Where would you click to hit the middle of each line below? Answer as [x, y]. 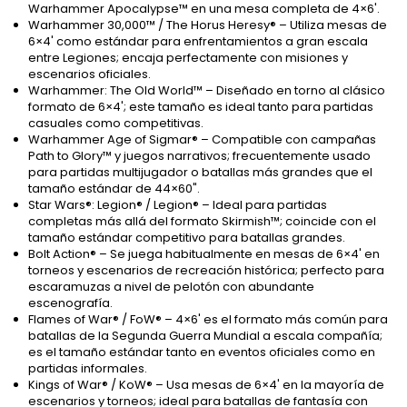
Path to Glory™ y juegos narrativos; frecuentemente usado [199, 156]
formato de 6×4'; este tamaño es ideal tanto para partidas [201, 107]
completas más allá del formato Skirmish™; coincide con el [202, 222]
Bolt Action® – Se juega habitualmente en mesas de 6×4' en [204, 254]
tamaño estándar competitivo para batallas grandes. [187, 238]
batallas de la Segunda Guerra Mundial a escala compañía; [205, 336]
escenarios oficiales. [89, 74]
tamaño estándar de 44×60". [114, 189]
